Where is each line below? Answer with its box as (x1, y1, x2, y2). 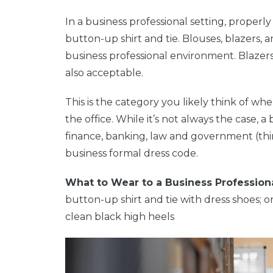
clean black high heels (65, 210, 174, 222)
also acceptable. (65, 66, 143, 79)
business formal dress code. (65, 147, 200, 159)
